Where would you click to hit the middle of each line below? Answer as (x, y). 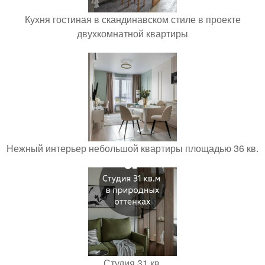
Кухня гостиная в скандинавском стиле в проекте (132, 19)
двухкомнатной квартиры (132, 33)
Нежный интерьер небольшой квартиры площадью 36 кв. (132, 148)
